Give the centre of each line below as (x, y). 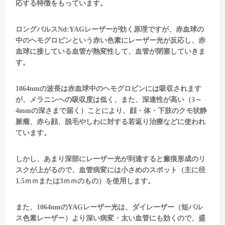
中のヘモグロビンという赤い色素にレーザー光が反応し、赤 (110, 41)
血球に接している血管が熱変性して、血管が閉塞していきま (110, 52)
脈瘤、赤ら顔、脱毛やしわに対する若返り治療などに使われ (110, 122)
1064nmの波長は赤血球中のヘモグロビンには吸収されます (108, 89)
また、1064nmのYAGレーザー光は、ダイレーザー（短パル (109, 207)
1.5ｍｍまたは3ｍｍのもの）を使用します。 (85, 181)
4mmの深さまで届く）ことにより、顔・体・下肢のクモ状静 (111, 111)
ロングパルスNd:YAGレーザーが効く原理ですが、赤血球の (109, 30)
